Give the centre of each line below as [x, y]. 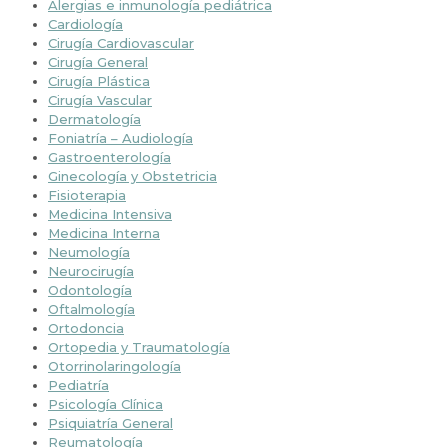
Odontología [90, 290]
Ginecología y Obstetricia [132, 176]
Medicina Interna [104, 233]
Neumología [89, 252]
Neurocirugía [91, 271]
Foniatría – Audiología [120, 138]
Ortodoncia [86, 328]
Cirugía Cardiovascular [121, 43]
